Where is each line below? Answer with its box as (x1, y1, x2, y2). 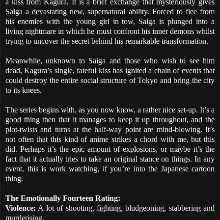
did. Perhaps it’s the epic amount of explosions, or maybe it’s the (5, 144, 215, 153)
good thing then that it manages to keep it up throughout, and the (5, 115, 215, 124)
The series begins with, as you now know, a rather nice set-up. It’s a (5, 105, 215, 114)
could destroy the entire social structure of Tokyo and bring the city (5, 76, 215, 84)
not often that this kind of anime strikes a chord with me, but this (5, 135, 215, 143)
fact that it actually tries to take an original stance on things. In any (5, 154, 215, 163)
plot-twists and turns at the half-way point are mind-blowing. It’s (5, 125, 215, 134)
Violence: (5, 203, 36, 212)
